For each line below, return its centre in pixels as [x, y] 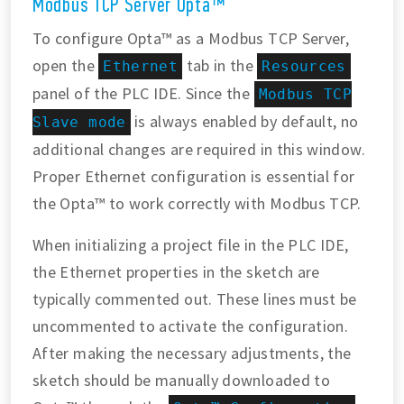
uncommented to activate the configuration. [191, 326]
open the [66, 65]
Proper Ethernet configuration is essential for [194, 176]
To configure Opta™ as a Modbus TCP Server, [191, 38]
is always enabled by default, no [244, 121]
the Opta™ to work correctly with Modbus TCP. [197, 203]
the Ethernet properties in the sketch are [176, 271]
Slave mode [79, 122]
